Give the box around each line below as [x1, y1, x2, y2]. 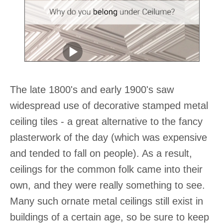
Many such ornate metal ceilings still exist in [10, 196, 203, 207]
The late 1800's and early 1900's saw [10, 84, 174, 96]
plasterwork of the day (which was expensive [10, 132, 207, 143]
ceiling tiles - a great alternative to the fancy [10, 116, 203, 127]
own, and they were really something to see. [10, 180, 205, 191]
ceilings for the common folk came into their [10, 164, 203, 175]
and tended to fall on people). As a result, [10, 148, 192, 159]
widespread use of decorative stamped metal [10, 100, 208, 111]
